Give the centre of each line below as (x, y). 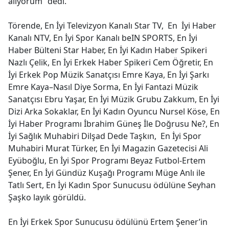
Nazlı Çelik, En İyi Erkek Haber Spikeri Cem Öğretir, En (111, 62)
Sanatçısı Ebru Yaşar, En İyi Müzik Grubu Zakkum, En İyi (114, 99)
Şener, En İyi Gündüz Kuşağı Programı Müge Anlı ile (107, 173)
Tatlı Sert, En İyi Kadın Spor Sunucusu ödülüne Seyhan (112, 185)
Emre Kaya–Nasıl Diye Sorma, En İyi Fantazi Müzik (103, 87)
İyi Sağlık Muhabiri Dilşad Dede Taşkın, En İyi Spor (105, 136)
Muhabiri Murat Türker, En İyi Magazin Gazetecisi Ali (108, 148)
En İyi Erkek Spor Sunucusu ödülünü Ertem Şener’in (108, 222)
